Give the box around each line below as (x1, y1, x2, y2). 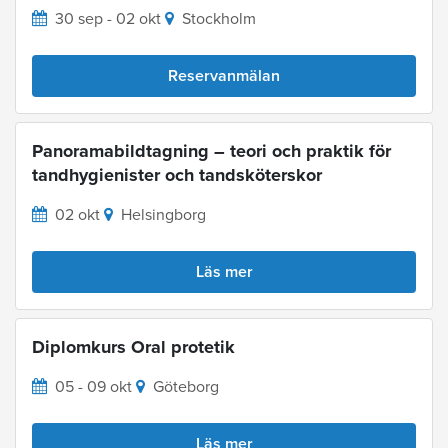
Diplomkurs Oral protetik (32, 336, 235, 359)
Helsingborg (121, 205, 206, 226)
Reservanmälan (168, 66, 280, 87)
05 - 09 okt (55, 377, 132, 398)
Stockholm (182, 9, 256, 30)
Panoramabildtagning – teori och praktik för (32, 140, 391, 163)
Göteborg (153, 377, 219, 398)
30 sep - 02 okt (55, 9, 161, 30)
